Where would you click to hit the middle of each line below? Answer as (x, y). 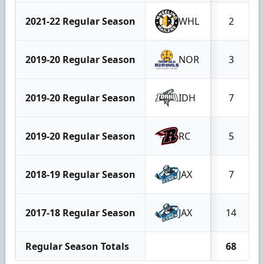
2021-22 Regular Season (80, 21)
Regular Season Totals (77, 246)
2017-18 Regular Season (80, 212)
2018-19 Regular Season (80, 174)
